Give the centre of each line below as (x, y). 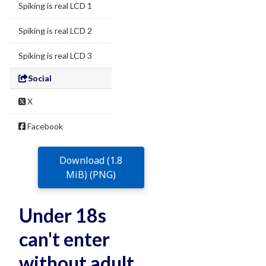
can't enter (64, 239)
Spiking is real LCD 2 (55, 31)
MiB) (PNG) (91, 175)
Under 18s (63, 215)
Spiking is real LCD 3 (55, 56)
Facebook (44, 126)
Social (40, 78)
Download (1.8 (91, 160)
